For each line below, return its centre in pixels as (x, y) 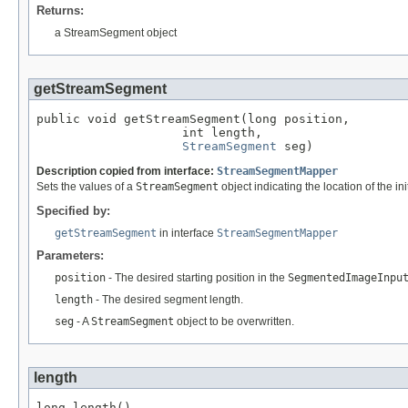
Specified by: (73, 211)
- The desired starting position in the (197, 278)
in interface (187, 234)
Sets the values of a (86, 187)
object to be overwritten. (234, 322)
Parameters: (70, 256)
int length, (149, 133)
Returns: (60, 11)
